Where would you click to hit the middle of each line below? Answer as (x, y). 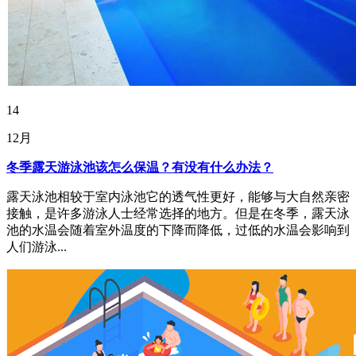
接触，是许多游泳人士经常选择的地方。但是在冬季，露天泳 (178, 213)
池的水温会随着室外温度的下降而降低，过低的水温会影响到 (178, 230)
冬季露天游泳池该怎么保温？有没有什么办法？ (140, 167)
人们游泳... (37, 246)
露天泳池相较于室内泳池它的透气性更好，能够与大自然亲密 (178, 196)
